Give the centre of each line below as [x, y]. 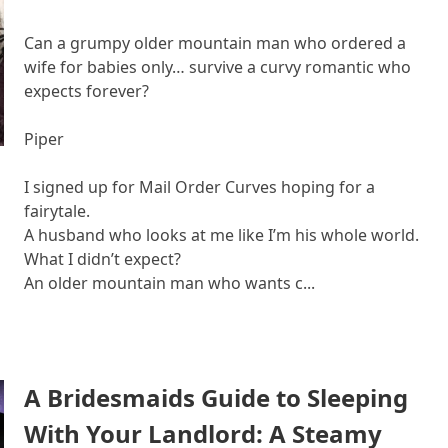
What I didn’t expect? [102, 259]
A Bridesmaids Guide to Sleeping [216, 397]
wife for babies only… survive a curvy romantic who [217, 67]
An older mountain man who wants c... [169, 283]
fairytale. [57, 211]
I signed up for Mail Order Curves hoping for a [199, 187]
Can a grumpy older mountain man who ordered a [215, 43]
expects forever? [86, 91]
